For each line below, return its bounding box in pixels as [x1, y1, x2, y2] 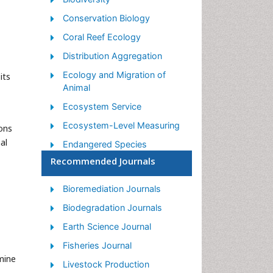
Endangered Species [63, 139, 147, 149]
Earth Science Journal [63, 221, 151, 232]
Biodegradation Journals [63, 202, 162, 213]
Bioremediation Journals [63, 183, 161, 194]
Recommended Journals [51, 155, 155, 167]
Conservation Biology [63, 13, 150, 23]
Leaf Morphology [63, 214, 133, 225]
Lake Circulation [63, 196, 127, 206]
